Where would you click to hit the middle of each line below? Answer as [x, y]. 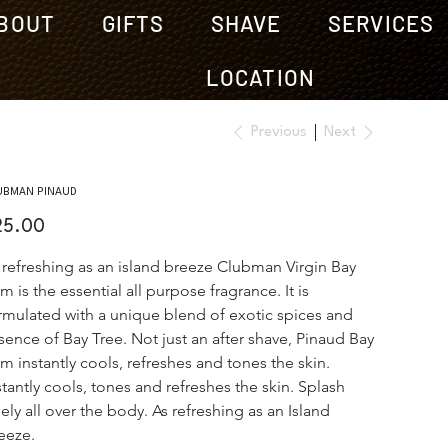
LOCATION [260, 77]
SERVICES [381, 23]
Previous [278, 132]
